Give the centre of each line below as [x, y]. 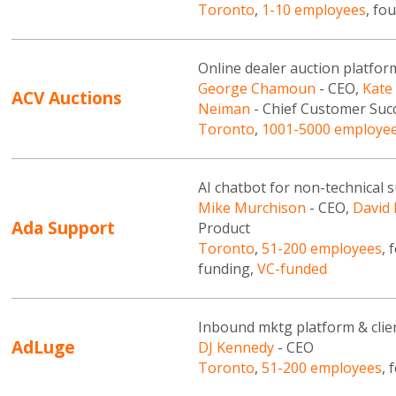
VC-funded [292, 269]
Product [224, 228]
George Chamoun [256, 89]
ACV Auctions [67, 98]
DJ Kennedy [236, 348]
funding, [227, 269]
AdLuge [44, 346]
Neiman [224, 109]
